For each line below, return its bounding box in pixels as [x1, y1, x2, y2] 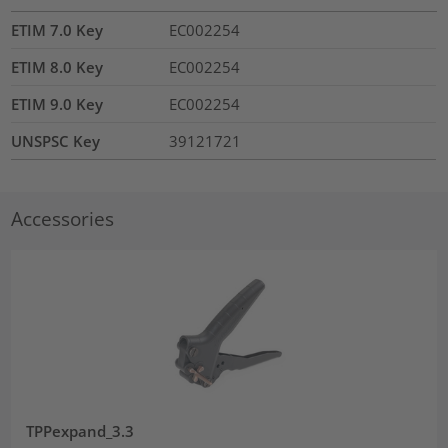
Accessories [11, 206, 115, 232]
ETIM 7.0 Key [11, 19, 104, 40]
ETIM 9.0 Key [11, 93, 104, 114]
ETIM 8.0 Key [11, 56, 104, 77]
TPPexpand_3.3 [26, 421, 135, 442]
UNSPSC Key [11, 130, 101, 151]
